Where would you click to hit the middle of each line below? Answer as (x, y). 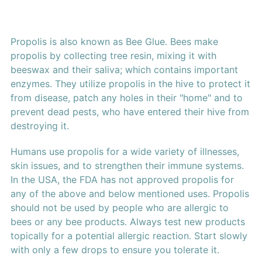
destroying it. (39, 126)
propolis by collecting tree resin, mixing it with (113, 56)
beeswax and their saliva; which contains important (124, 70)
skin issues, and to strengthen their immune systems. (127, 166)
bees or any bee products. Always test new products (127, 222)
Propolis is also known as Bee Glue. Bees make (114, 42)
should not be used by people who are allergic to (119, 208)
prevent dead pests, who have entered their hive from (130, 112)
